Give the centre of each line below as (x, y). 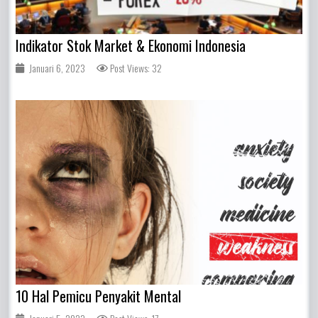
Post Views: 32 (136, 68)
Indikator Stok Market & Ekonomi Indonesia (131, 46)
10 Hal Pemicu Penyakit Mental (99, 296)
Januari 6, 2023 (57, 68)
